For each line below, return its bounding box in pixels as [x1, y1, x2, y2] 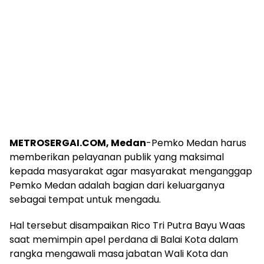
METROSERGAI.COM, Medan [9, 136, 146, 150]
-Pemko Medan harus [146, 136, 246, 150]
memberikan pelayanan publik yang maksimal [9, 150, 224, 164]
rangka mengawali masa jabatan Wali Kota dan [9, 246, 228, 260]
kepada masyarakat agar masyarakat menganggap [9, 164, 252, 178]
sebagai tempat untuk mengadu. [9, 192, 161, 206]
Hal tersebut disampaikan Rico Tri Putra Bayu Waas [9, 218, 245, 232]
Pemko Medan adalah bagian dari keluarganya [9, 178, 225, 192]
